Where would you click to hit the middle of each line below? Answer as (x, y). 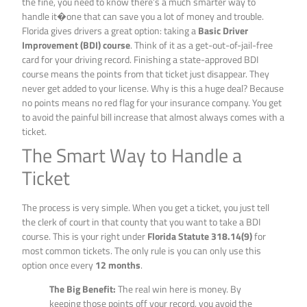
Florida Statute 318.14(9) (200, 236)
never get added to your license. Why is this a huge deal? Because (153, 88)
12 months (118, 265)
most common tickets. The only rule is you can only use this (142, 251)
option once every (59, 265)
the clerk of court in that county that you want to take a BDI (142, 222)
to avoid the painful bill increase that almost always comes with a (153, 117)
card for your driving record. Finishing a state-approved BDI (140, 60)
